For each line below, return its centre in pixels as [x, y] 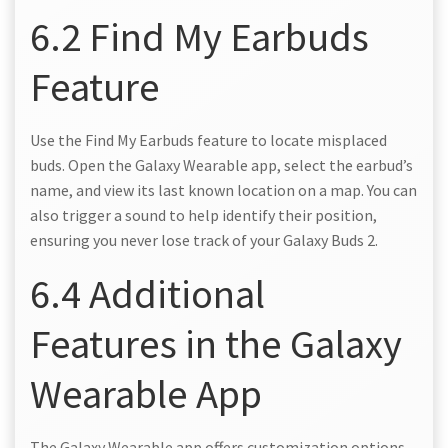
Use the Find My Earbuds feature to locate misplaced [208, 140]
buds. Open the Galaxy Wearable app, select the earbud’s [221, 165]
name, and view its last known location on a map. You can [223, 190]
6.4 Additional [147, 294]
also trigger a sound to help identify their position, [203, 215]
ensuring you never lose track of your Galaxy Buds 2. [204, 240]
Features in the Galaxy [216, 344]
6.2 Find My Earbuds [199, 37]
